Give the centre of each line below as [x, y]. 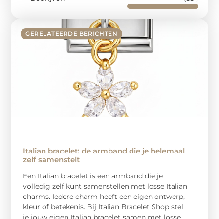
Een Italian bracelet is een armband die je [93, 176]
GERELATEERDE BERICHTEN [72, 34]
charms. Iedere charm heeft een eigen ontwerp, [104, 196]
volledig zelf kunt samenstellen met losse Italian [105, 186]
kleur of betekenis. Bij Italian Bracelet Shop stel [103, 207]
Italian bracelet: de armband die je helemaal [104, 151]
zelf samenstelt [52, 159]
